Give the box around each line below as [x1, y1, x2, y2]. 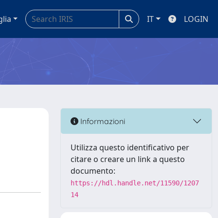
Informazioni [78, 116, 125, 126]
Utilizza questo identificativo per [71, 142, 189, 153]
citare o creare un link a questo [71, 154, 185, 164]
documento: [71, 165, 115, 176]
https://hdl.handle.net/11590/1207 [71, 179, 199, 187]
